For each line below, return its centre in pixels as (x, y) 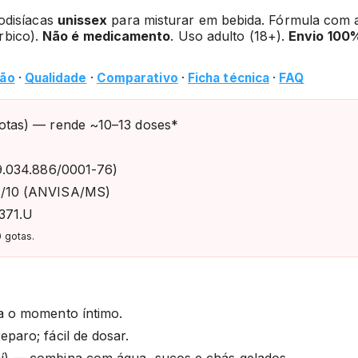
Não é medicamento (107, 36)
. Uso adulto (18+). (230, 36)
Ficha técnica (229, 78)
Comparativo (137, 78)
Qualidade (56, 78)
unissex (82, 20)
